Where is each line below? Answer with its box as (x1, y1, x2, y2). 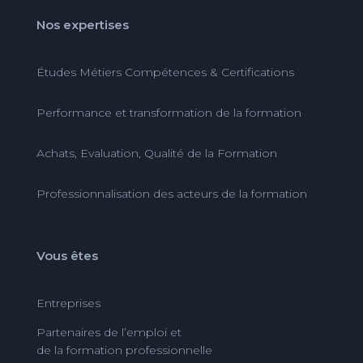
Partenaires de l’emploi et (36, 324, 181, 340)
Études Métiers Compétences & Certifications (36, 64, 294, 79)
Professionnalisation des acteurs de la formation (36, 186, 307, 201)
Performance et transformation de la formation (36, 105, 301, 120)
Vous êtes (36, 247, 98, 263)
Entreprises (36, 295, 100, 310)
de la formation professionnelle (36, 342, 212, 357)
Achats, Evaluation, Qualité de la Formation (36, 145, 277, 160)
